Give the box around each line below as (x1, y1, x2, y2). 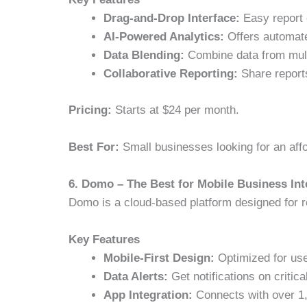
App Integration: (103, 288, 193, 302)
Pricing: (69, 103, 112, 116)
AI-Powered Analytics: (103, 30, 225, 44)
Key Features (69, 233, 140, 247)
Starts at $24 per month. (112, 103, 240, 116)
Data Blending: (103, 49, 185, 62)
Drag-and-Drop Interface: (103, 12, 241, 25)
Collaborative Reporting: (103, 67, 238, 81)
